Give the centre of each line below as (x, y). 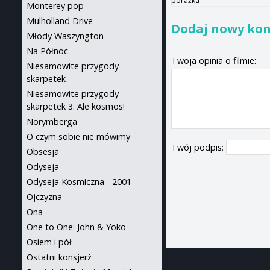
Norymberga (52, 121)
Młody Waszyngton (65, 36)
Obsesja (43, 152)
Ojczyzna (44, 197)
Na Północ (47, 51)
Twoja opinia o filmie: (214, 61)
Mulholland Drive (60, 21)
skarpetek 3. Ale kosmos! (76, 106)
